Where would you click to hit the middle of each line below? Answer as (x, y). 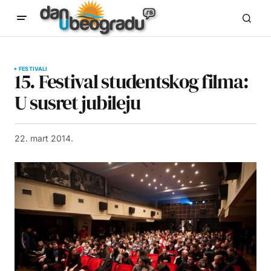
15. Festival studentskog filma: (132, 82)
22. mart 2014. (44, 138)
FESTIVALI (33, 69)
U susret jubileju (77, 103)
